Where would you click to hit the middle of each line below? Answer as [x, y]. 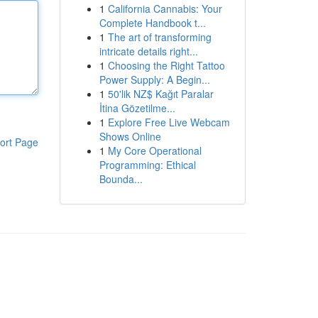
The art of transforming [159, 37]
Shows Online [130, 136]
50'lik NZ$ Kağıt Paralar [160, 94]
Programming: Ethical [147, 165]
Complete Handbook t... [152, 23]
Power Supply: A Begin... [154, 79]
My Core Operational [154, 150]
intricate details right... [148, 51]
